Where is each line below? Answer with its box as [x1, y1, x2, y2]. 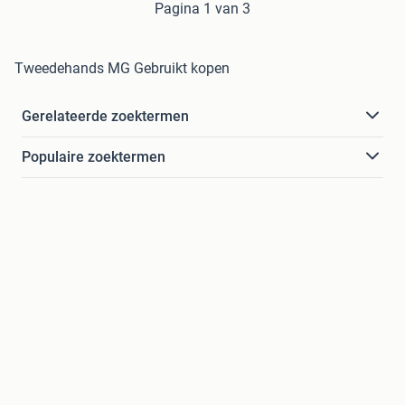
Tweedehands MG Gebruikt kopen [14, 59, 230, 77]
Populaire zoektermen [22, 147, 165, 165]
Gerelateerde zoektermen [22, 107, 189, 125]
